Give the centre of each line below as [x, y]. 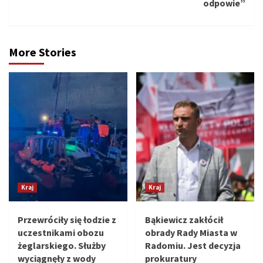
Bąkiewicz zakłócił [184, 220]
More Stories [43, 52]
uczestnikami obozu [61, 233]
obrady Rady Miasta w [191, 233]
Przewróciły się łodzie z [67, 220]
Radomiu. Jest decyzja [193, 246]
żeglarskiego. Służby [62, 246]
